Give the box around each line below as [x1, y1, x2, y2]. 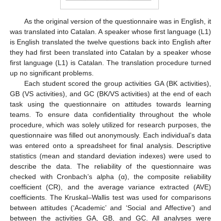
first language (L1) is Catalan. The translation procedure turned [10, 59, 211, 67]
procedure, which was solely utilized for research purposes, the [10, 121, 211, 129]
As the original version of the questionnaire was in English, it [24, 17, 211, 26]
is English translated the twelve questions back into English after [10, 38, 211, 46]
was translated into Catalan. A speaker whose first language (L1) [10, 28, 211, 36]
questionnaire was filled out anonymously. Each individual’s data [10, 131, 211, 140]
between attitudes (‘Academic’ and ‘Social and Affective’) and [10, 204, 211, 212]
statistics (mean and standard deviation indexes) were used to [10, 152, 211, 160]
